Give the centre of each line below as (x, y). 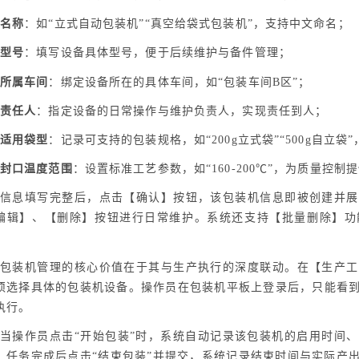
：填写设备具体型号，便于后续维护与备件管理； (157, 53)
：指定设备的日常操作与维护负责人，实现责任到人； (182, 111)
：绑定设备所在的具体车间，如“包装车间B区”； (179, 82)
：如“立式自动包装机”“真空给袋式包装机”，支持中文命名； (187, 24)
